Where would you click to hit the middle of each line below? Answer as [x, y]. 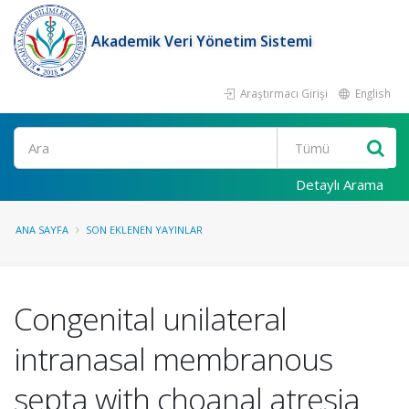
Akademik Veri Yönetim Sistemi [202, 41]
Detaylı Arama [340, 184]
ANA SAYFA [42, 230]
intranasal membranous [173, 359]
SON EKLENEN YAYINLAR [144, 230]
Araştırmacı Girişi [283, 93]
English [372, 93]
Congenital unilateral [150, 319]
